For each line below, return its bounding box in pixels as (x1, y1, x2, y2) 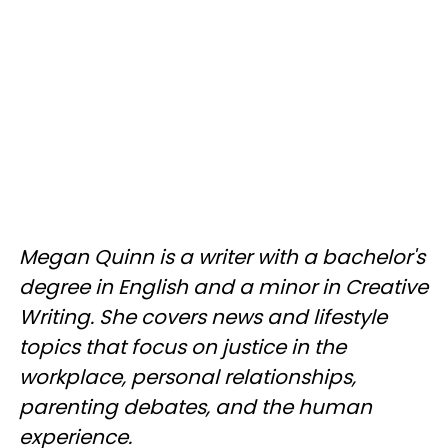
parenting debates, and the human (19, 393, 372, 422)
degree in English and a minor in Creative (19, 273, 428, 302)
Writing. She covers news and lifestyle (19, 303, 387, 332)
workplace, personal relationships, (19, 363, 356, 392)
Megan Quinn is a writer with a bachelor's (19, 243, 425, 272)
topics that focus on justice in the (19, 333, 346, 362)
